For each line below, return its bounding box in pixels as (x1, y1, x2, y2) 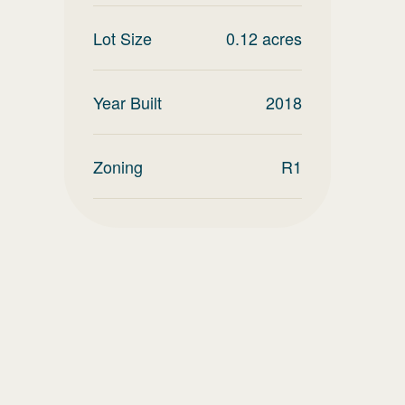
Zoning (93, 155, 143, 178)
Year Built (93, 90, 162, 114)
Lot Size (93, 26, 152, 50)
